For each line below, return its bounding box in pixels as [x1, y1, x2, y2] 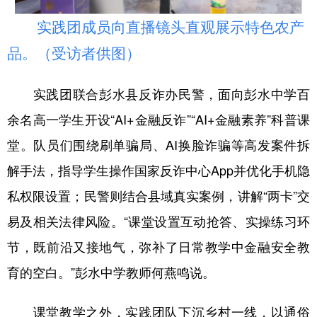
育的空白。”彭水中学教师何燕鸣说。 [7, 262, 215, 281]
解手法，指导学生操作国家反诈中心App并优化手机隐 [7, 160, 310, 179]
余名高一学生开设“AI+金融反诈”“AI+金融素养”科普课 [7, 109, 310, 128]
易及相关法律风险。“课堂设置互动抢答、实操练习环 [7, 211, 310, 230]
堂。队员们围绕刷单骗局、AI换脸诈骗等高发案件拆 [7, 134, 310, 154]
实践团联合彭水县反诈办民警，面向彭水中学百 [7, 83, 310, 103]
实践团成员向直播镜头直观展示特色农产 [7, 18, 304, 36]
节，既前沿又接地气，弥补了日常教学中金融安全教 [7, 236, 310, 255]
